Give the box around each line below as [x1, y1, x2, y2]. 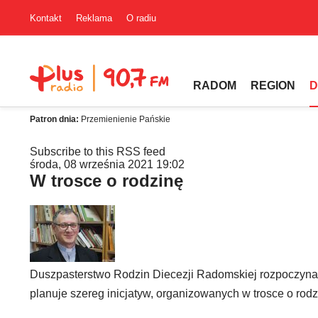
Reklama [76, 12, 112, 23]
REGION [251, 79, 295, 92]
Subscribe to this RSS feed [30, 146, 165, 158]
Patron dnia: [30, 114, 81, 124]
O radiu [126, 12, 156, 23]
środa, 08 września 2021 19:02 [30, 158, 185, 170]
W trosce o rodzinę [30, 171, 183, 190]
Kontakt [30, 12, 62, 23]
